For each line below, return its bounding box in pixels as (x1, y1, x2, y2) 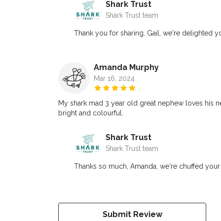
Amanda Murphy (94, 63, 159, 73)
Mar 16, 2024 (94, 74, 135, 83)
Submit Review (102, 210, 162, 220)
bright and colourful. (58, 109, 123, 117)
